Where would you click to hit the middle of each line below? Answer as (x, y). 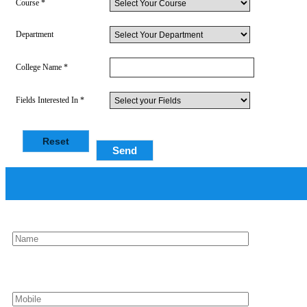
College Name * (42, 67)
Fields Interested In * (50, 100)
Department (35, 35)
